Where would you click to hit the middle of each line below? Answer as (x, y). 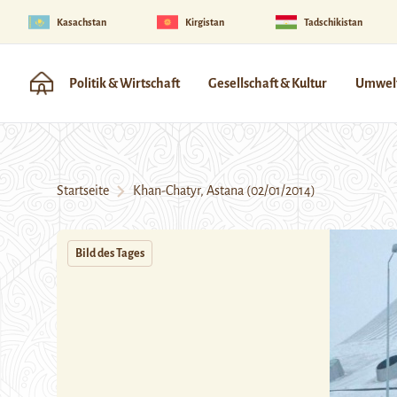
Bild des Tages (110, 253)
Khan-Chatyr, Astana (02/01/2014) (220, 191)
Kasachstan (82, 22)
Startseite (83, 191)
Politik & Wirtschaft (125, 83)
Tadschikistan (333, 22)
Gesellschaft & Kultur (268, 83)
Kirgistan (205, 22)
